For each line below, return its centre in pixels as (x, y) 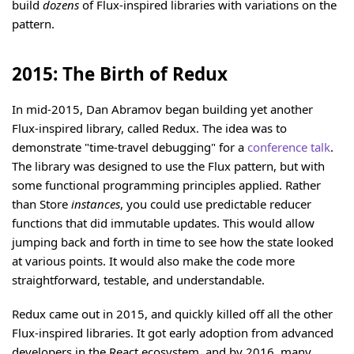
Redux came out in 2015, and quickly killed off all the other (172, 314)
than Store (41, 204)
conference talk (289, 147)
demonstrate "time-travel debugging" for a (130, 147)
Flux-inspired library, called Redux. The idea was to (149, 128)
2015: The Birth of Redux (120, 73)
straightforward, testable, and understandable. (138, 280)
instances (96, 204)
